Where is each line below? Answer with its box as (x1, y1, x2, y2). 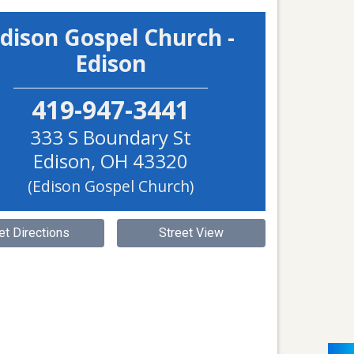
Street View (158, 225, 224, 240)
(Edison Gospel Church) (28, 175, 194, 197)
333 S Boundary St (30, 124, 191, 150)
